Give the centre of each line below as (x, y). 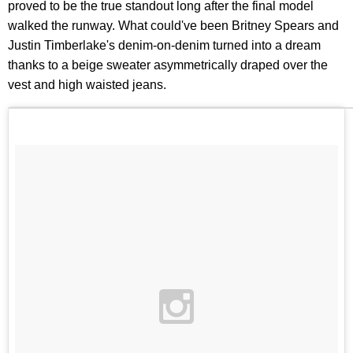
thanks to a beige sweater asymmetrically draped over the (168, 65)
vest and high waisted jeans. (87, 84)
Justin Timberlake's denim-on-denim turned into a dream (164, 45)
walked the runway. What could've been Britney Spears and (173, 25)
